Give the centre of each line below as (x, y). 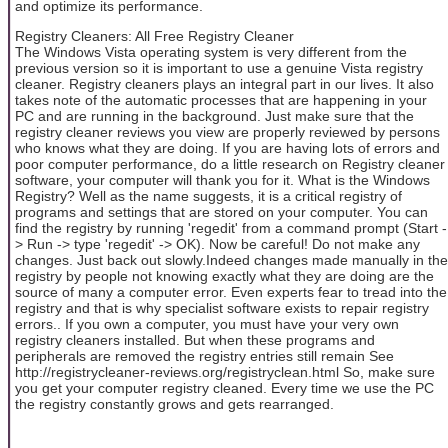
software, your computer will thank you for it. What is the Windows (222, 179)
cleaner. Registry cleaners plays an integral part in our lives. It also (224, 83)
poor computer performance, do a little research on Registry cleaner (230, 163)
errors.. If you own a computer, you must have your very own (207, 323)
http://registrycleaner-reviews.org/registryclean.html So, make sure (225, 371)
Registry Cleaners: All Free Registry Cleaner (154, 35)
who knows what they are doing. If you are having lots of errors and (227, 147)
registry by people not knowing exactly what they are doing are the (224, 275)
